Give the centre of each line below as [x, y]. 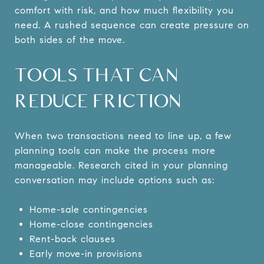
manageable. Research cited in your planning [121, 165]
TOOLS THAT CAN [97, 74]
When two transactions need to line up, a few [123, 136]
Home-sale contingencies [88, 209]
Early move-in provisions [86, 253]
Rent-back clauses [72, 239]
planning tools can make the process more [115, 150]
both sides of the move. [70, 39]
